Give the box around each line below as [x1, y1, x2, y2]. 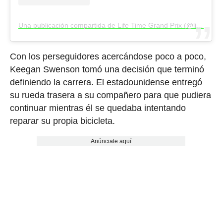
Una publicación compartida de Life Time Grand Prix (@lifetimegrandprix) [196, 21, 203, 30]
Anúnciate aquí [90, 138, 131, 145]
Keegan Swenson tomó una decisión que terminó [9, 64, 204, 75]
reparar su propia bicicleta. [9, 116, 115, 126]
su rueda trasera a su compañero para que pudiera [9, 90, 211, 101]
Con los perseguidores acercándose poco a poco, [9, 52, 206, 62]
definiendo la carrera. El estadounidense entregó [9, 77, 202, 88]
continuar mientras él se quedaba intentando [9, 103, 186, 113]
